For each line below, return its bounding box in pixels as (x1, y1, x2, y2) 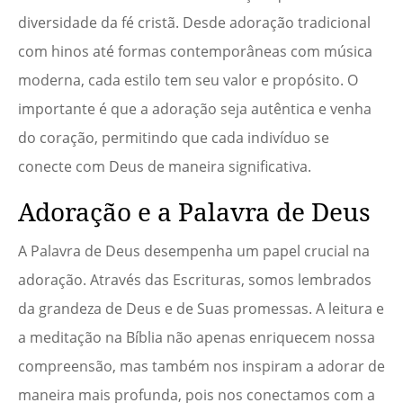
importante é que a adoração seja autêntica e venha (18, 99, 372, 120)
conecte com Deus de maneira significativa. (18, 157, 311, 177)
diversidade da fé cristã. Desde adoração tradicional (18, 13, 371, 33)
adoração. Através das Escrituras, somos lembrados (18, 270, 372, 291)
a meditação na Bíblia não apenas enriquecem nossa (18, 327, 375, 348)
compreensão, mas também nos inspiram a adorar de (18, 356, 385, 377)
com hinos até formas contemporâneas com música (18, 41, 372, 62)
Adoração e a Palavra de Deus (18, 194, 371, 229)
